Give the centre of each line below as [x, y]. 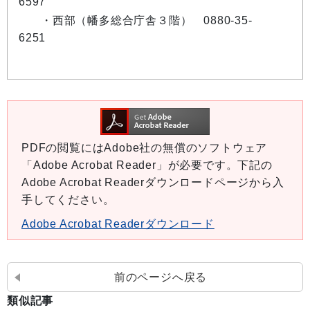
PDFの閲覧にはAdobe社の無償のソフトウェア [145, 148]
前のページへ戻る [161, 277]
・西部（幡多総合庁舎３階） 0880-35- [147, 20]
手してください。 [68, 200]
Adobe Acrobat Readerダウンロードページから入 [153, 182]
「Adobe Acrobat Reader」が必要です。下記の [147, 165]
